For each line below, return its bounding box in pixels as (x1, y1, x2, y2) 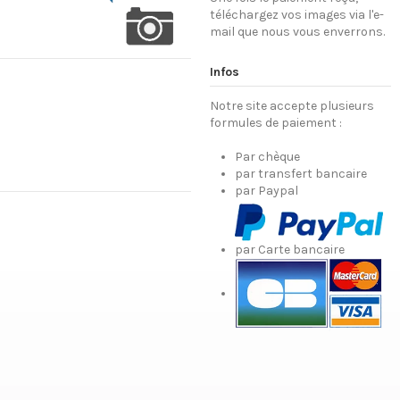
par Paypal (234, 183, 298, 199)
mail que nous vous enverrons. (209, 24, 385, 40)
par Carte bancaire (234, 241, 345, 257)
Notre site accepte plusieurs (209, 97, 374, 113)
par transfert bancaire (234, 166, 367, 182)
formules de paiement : (209, 114, 342, 130)
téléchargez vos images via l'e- (209, 7, 384, 23)
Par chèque (234, 149, 300, 165)
